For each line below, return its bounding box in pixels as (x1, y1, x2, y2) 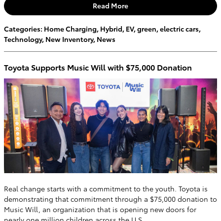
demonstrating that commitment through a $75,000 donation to (4, 193, 217, 204)
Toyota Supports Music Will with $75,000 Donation (4, 61, 192, 73)
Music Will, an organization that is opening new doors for (4, 204, 196, 214)
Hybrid (100, 23, 122, 34)
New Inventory (45, 34, 93, 44)
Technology (4, 34, 42, 44)
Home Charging (44, 23, 97, 34)
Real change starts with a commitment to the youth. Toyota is (4, 183, 208, 193)
